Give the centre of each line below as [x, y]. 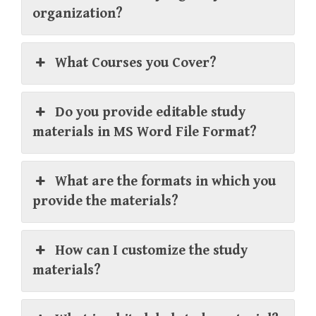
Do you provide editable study [151, 113]
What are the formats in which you [166, 182]
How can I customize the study [152, 251]
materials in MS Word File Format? [145, 133]
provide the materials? [105, 202]
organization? [78, 14]
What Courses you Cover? [136, 63]
